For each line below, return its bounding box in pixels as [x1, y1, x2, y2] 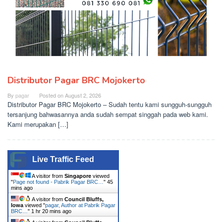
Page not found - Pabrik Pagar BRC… [13, 179, 104, 185]
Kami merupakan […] [7, 119, 68, 129]
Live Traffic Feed [32, 155, 94, 164]
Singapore [64, 173, 91, 179]
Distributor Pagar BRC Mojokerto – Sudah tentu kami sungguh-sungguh [7, 100, 212, 110]
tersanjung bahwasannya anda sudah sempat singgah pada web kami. [7, 110, 208, 119]
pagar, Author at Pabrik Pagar [45, 202, 115, 209]
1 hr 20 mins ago [31, 208, 71, 215]
